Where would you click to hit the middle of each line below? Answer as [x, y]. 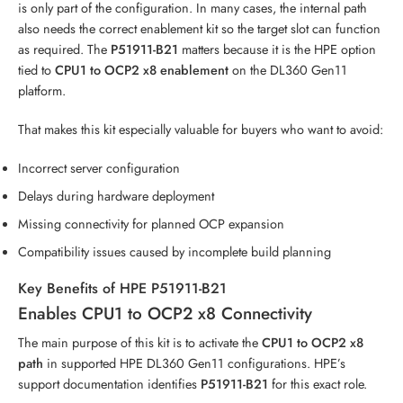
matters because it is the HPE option [277, 49]
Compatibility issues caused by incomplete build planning [175, 251]
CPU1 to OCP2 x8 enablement [142, 69]
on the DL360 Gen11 [288, 69]
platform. [42, 90]
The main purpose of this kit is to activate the [140, 343]
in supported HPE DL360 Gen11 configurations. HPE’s [194, 363]
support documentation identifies [109, 384]
